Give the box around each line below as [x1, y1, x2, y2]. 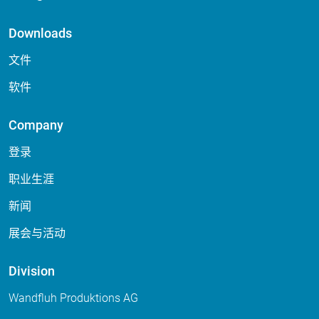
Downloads [9, 25, 72, 41]
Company [9, 117, 63, 132]
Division [9, 263, 55, 278]
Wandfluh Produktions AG [9, 291, 138, 305]
